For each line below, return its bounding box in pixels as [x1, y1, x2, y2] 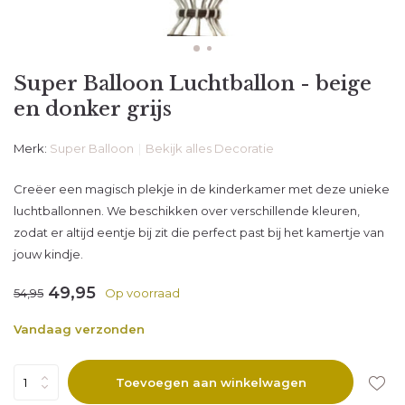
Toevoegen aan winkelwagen [115, 374, 306, 390]
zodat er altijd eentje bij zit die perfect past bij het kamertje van [14, 225, 384, 240]
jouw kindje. [14, 247, 83, 261]
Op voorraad [105, 286, 180, 300]
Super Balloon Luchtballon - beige [14, 71, 372, 96]
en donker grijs [14, 97, 172, 121]
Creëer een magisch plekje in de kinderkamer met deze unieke [14, 182, 390, 196]
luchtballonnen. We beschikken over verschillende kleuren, [14, 203, 360, 218]
